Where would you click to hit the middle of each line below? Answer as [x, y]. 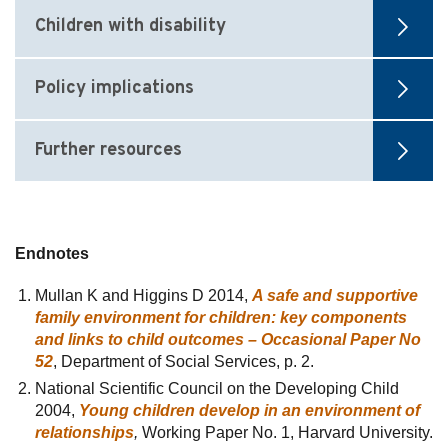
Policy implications [114, 89]
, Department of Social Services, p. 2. [183, 362]
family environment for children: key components [221, 318]
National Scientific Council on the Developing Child [217, 389]
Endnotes [52, 254]
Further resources [108, 151]
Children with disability [130, 27]
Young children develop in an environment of [249, 411]
